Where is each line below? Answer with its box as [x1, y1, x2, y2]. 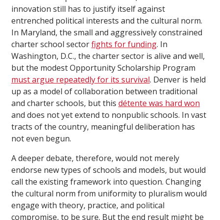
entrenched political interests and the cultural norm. [11, 15, 202, 27]
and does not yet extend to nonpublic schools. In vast [11, 110, 206, 121]
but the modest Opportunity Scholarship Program [11, 62, 195, 74]
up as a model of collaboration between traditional [11, 86, 197, 97]
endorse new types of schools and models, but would [11, 165, 206, 176]
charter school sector [11, 39, 91, 50]
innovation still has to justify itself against [11, 3, 165, 15]
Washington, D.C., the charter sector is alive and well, [11, 51, 205, 62]
